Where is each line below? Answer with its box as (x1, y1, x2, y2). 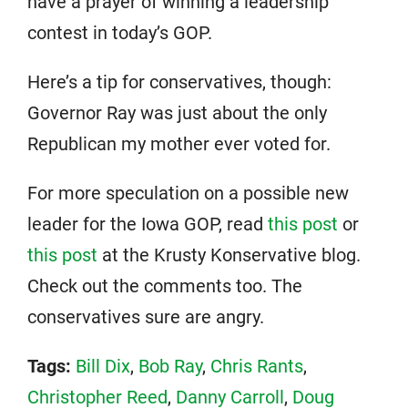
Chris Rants (210, 355, 303, 377)
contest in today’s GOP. (27, 22, 212, 44)
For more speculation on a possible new (27, 182, 349, 204)
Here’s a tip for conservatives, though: (27, 71, 331, 93)
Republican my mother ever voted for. (27, 133, 331, 155)
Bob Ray (138, 355, 202, 377)
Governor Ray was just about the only (27, 102, 327, 124)
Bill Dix (76, 355, 130, 377)
